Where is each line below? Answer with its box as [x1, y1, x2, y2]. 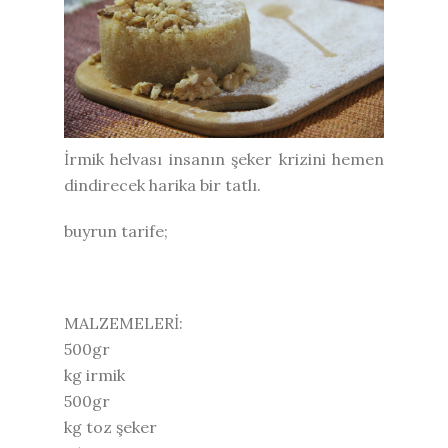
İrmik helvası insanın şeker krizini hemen [64, 148, 384, 169]
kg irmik [64, 364, 125, 385]
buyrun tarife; [64, 220, 168, 241]
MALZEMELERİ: [64, 312, 183, 333]
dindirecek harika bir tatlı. [64, 174, 261, 195]
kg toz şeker [64, 416, 157, 437]
